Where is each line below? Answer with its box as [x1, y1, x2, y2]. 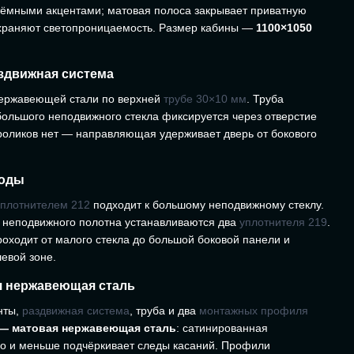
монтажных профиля [199, 303, 308, 317]
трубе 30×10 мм [164, 92, 247, 105]
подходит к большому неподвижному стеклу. [90, 198, 324, 211]
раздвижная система [22, 303, 130, 317]
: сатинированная [176, 321, 268, 334]
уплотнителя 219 [239, 215, 327, 228]
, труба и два [130, 303, 199, 317]
